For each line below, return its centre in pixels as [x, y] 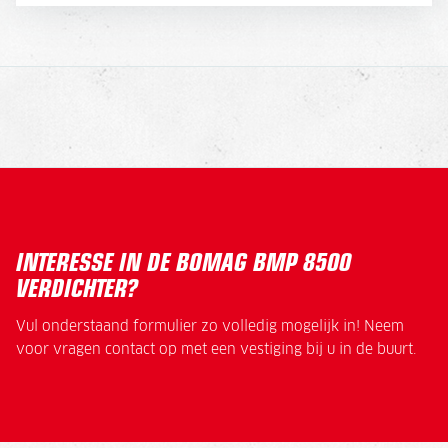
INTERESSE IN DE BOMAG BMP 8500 [183, 260]
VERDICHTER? [76, 286]
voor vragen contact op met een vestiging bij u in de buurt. [218, 349]
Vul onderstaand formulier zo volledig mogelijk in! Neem [210, 326]
